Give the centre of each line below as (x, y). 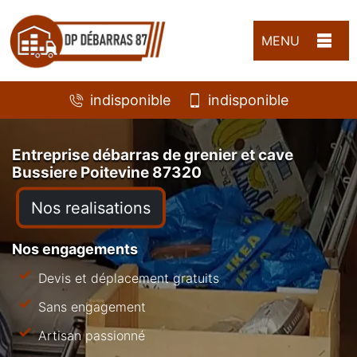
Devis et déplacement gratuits (129, 278)
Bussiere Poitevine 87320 (107, 172)
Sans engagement (92, 306)
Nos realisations (91, 208)
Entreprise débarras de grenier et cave (153, 155)
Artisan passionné (92, 335)
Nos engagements (75, 249)
